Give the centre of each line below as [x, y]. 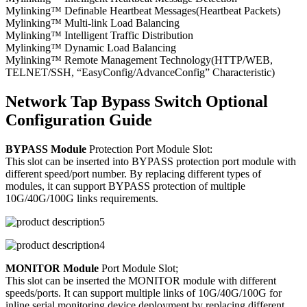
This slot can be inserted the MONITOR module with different [141, 281]
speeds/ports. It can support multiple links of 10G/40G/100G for [144, 293]
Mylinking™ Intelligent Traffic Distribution [99, 36]
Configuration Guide [79, 120]
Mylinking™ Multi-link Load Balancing [93, 23]
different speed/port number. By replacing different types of [133, 174]
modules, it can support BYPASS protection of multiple [125, 186]
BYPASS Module [46, 149]
